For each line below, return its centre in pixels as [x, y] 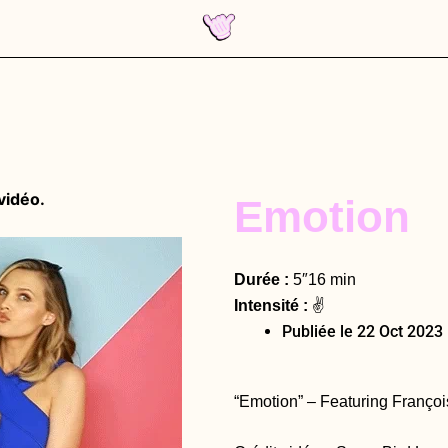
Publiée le [317, 331]
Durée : [261, 279]
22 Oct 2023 [398, 331]
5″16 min [322, 279]
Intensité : [271, 305]
